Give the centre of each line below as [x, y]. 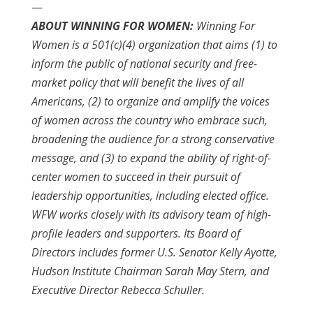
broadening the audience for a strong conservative [153, 139]
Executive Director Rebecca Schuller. [118, 290]
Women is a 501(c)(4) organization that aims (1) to [154, 45]
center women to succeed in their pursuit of [136, 177]
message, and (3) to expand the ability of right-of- [151, 158]
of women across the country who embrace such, [149, 120]
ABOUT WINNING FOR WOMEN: [112, 26]
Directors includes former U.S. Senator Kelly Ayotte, [154, 252]
